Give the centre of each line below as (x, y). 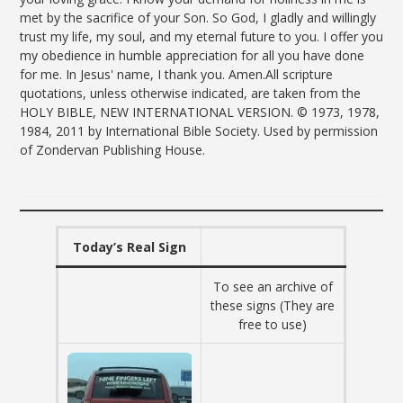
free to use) (273, 325)
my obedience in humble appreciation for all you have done (192, 55)
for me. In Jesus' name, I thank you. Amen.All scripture (176, 74)
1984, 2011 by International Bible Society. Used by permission (198, 130)
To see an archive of (273, 287)
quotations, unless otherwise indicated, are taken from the (190, 93)
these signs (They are (273, 306)
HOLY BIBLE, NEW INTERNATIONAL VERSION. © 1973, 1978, (199, 112)
